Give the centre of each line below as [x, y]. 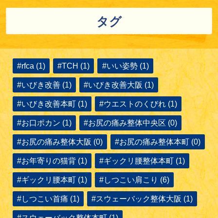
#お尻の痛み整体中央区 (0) [131, 123]
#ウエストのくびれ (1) [138, 104]
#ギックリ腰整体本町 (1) [142, 161]
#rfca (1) [31, 66]
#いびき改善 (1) [45, 85]
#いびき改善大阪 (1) [119, 85]
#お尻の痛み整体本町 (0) [158, 142]
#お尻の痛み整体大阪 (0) [60, 142]
